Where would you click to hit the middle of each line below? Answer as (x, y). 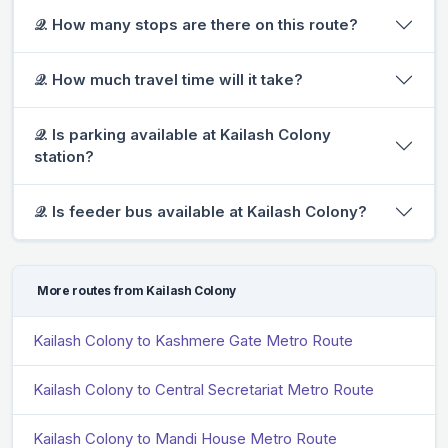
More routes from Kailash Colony (137, 290)
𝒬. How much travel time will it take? (168, 79)
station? (64, 156)
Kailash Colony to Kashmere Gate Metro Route (193, 340)
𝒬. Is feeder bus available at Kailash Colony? (200, 211)
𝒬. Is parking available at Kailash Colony (182, 134)
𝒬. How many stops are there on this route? (196, 24)
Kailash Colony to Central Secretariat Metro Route (203, 389)
